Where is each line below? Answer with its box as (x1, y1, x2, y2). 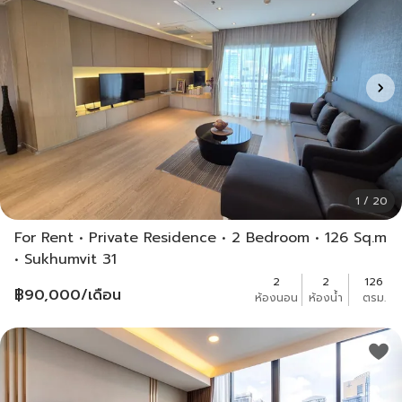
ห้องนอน (255, 290, 298, 307)
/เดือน (81, 284, 121, 307)
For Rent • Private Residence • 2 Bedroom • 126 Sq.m (14, 227, 387, 249)
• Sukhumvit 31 (14, 249, 117, 271)
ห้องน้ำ (308, 290, 343, 307)
